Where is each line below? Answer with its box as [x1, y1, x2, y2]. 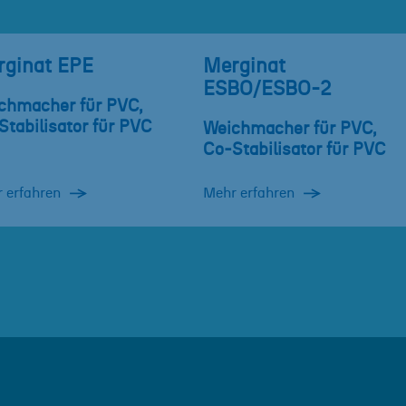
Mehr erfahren [203, 186, 295, 201]
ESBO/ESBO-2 [203, 80, 332, 100]
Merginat [203, 57, 285, 77]
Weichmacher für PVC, [203, 121, 377, 139]
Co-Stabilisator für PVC [203, 141, 386, 159]
